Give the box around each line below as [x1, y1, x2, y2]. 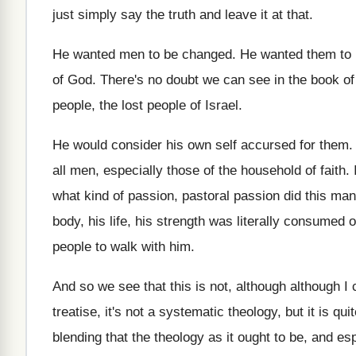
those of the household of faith [167, 163, 346, 178]
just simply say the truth [52, 7, 195, 22]
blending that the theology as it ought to [52, 330, 285, 345]
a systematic [148, 304, 224, 319]
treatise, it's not [52, 304, 144, 319]
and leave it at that [199, 7, 309, 22]
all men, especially [52, 163, 163, 178]
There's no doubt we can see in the [100, 72, 307, 87]
